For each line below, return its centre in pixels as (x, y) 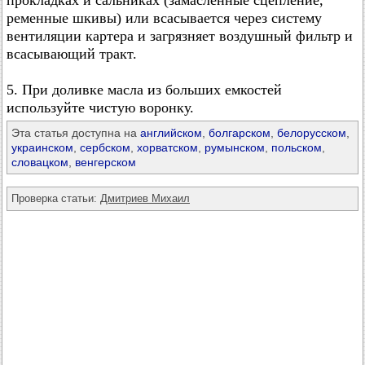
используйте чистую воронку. (100, 108)
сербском (105, 147)
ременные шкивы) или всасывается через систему (164, 18)
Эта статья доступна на (76, 133)
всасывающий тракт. (72, 54)
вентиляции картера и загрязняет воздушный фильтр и (180, 36)
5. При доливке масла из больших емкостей (144, 90)
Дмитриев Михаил (145, 198)
